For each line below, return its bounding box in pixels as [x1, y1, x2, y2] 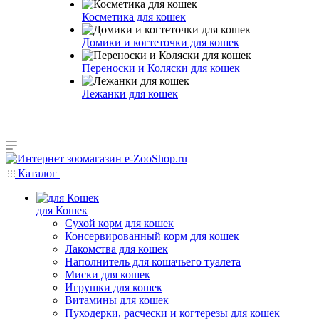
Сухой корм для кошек [65, 217, 174, 229]
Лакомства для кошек [65, 243, 168, 255]
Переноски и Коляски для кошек [82, 62, 240, 74]
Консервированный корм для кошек [65, 230, 239, 242]
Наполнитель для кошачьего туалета [65, 256, 241, 268]
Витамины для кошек [65, 294, 169, 306]
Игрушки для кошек [65, 281, 162, 293]
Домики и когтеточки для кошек [82, 36, 239, 48]
